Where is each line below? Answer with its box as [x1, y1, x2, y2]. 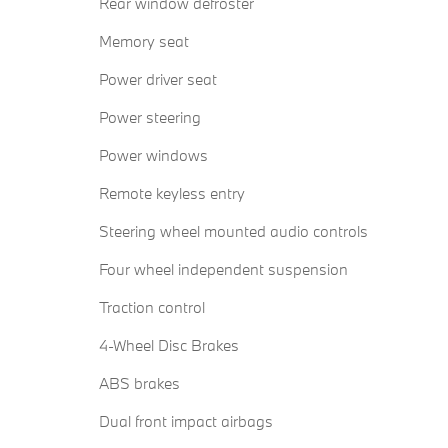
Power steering [99, 107, 201, 128]
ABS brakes [99, 373, 180, 394]
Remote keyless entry [99, 183, 245, 204]
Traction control [99, 297, 205, 318]
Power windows [99, 145, 208, 166]
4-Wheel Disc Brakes [99, 335, 240, 356]
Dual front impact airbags [99, 411, 273, 432]
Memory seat [99, 31, 189, 52]
